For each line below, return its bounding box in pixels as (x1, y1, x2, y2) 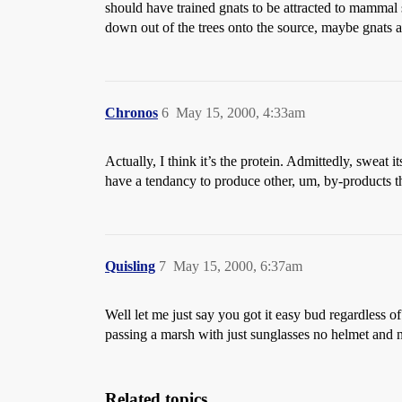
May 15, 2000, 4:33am (176, 105, 305, 120)
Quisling (105, 258, 155, 274)
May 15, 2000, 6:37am (173, 258, 302, 274)
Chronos (105, 105, 158, 120)
